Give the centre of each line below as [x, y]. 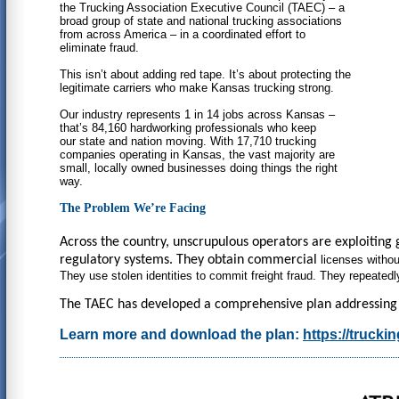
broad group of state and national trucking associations [201, 20]
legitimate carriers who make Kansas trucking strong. [197, 87]
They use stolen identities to [134, 275]
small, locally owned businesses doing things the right [199, 167]
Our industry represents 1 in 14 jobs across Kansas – [197, 114]
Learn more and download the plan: [181, 334]
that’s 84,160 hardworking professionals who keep [188, 127]
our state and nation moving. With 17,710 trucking [188, 141]
